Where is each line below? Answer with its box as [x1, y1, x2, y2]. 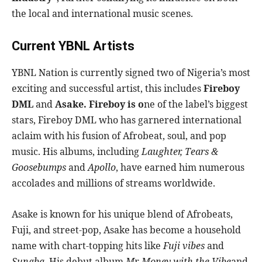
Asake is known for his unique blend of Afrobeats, [12, 208, 233, 221]
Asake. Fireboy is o [55, 98, 144, 111]
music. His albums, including [12, 145, 142, 158]
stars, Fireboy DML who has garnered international [12, 113, 242, 127]
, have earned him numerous [116, 161, 244, 174]
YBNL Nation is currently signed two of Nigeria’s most [12, 66, 250, 80]
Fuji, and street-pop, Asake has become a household [12, 223, 241, 237]
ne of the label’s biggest [144, 98, 248, 111]
